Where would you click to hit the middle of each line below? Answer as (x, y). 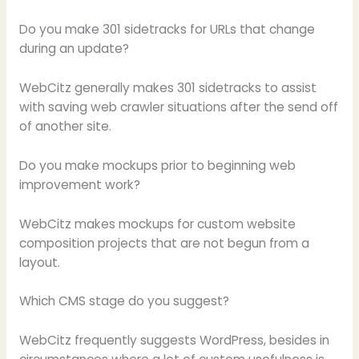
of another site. (65, 126)
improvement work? (79, 184)
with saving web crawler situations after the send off (178, 107)
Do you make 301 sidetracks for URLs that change (167, 30)
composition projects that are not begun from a (164, 243)
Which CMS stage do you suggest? (124, 301)
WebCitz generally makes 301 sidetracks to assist (167, 87)
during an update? (74, 49)
